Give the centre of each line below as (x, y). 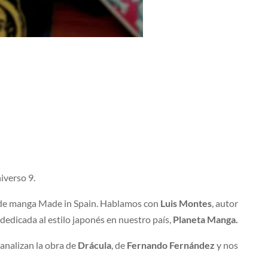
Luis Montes (186, 203)
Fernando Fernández (172, 245)
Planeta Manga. (206, 220)
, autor (225, 203)
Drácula (95, 245)
